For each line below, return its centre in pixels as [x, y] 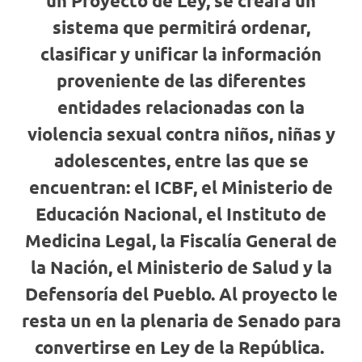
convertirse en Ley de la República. [181, 347]
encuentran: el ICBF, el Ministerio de [181, 187]
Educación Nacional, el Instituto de [181, 214]
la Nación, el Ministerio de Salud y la [181, 267]
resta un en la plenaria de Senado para [181, 320]
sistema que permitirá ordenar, [181, 27]
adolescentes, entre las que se [181, 160]
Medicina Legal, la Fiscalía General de [181, 240]
